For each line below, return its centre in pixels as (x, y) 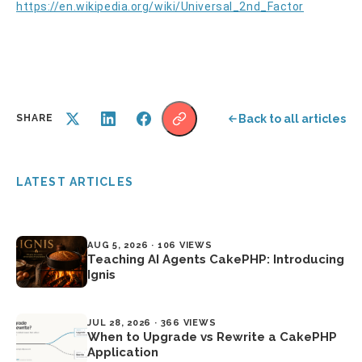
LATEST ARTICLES (75, 181)
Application (123, 352)
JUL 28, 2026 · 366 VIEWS (152, 322)
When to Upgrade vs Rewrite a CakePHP (212, 337)
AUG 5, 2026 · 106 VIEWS (150, 245)
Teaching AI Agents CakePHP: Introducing (216, 259)
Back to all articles (292, 118)
